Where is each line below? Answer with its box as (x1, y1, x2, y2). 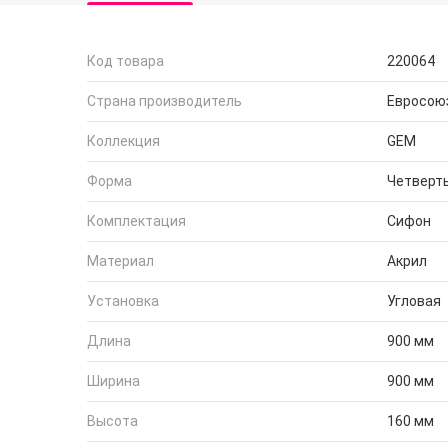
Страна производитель (87, 93, 242, 109)
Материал (87, 253, 154, 269)
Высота (87, 413, 138, 429)
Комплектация (87, 213, 186, 229)
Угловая (387, 293, 441, 309)
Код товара (87, 53, 164, 69)
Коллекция (87, 133, 160, 149)
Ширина (87, 373, 140, 389)
